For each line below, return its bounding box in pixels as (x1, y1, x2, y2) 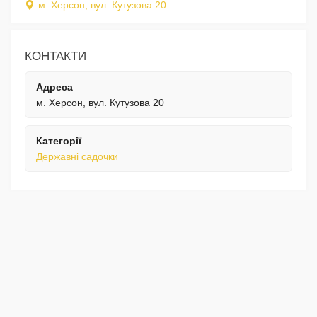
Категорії (36, 135, 81, 147)
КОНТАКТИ (25, 50, 86, 64)
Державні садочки (36, 151, 118, 163)
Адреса (36, 81, 73, 93)
